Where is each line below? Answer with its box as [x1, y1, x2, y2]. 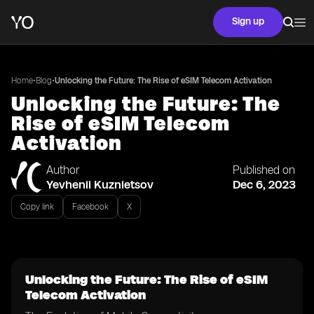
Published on [233, 163, 295, 177]
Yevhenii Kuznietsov [46, 177, 153, 191]
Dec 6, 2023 [233, 177, 296, 191]
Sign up [232, 15, 264, 27]
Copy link [20, 202, 54, 212]
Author [46, 163, 80, 177]
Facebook [72, 202, 109, 212]
